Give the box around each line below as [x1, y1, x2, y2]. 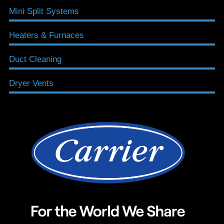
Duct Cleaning [9, 54, 61, 64]
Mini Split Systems [9, 6, 79, 16]
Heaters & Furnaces [9, 30, 84, 40]
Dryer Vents [9, 78, 53, 88]
